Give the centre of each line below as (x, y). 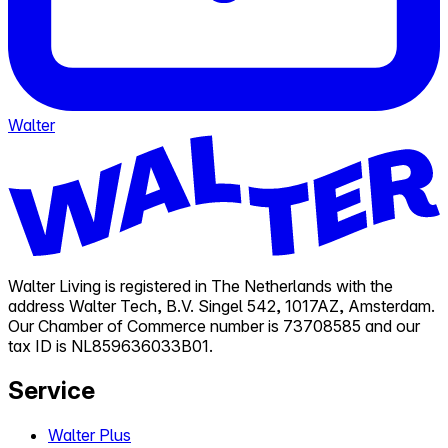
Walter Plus (89, 434)
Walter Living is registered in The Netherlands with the (200, 286)
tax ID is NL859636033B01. (110, 346)
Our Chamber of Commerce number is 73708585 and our (214, 326)
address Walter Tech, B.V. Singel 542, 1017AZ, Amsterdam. (221, 306)
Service (51, 390)
